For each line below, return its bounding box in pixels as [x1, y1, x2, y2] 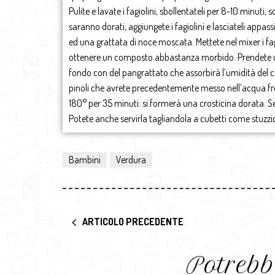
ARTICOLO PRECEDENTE [82, 215, 184, 228]
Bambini [69, 153, 101, 166]
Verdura [116, 153, 146, 166]
